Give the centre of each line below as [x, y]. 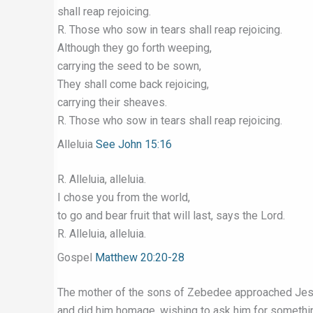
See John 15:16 [134, 144]
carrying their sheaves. [112, 102]
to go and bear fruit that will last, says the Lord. [171, 216]
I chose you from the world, [124, 197]
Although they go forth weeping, [134, 48]
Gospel [76, 257]
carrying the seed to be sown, [129, 66]
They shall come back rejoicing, [133, 84]
